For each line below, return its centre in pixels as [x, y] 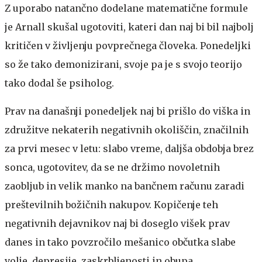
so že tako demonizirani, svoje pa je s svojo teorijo [123, 64]
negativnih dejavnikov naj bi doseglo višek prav [117, 223]
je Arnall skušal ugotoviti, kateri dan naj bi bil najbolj [129, 27]
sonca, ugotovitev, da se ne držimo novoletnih [112, 167]
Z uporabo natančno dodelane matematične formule [126, 8]
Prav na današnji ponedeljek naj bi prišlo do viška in [127, 111]
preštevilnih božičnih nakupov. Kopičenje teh [111, 204]
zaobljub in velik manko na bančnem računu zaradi [125, 186]
